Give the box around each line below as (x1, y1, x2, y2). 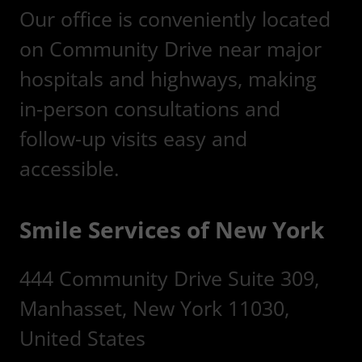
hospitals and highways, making (19, 64, 317, 92)
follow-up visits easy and (19, 124, 247, 152)
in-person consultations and (19, 94, 280, 122)
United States (19, 323, 145, 351)
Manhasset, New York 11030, (19, 293, 289, 322)
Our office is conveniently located (19, 4, 330, 32)
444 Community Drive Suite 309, (19, 263, 319, 292)
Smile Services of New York (19, 213, 324, 245)
